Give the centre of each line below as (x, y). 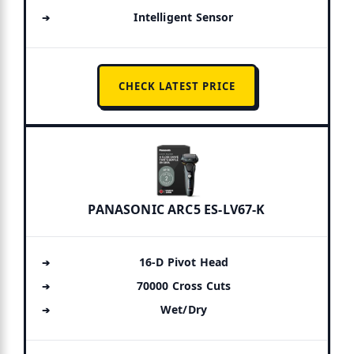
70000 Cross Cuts (184, 285)
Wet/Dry (184, 309)
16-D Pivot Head (184, 262)
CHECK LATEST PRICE (177, 86)
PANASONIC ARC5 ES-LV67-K (177, 209)
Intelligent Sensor (184, 17)
